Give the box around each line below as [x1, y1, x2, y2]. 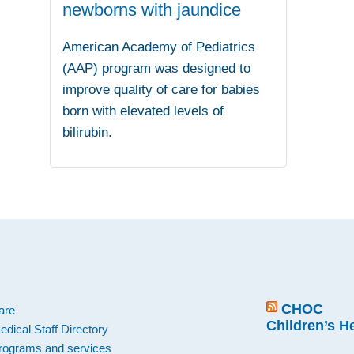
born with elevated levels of [62, 104, 224, 119]
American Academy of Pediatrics [62, 40, 256, 55]
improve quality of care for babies [62, 82, 261, 98]
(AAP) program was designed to [62, 61, 251, 77]
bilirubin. [62, 125, 113, 141]
